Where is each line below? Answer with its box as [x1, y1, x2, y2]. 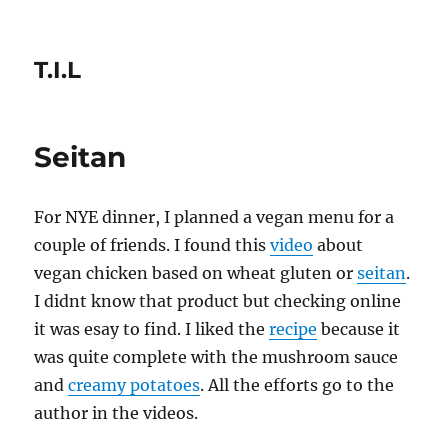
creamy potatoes [68, 375, 201, 395]
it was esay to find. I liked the [34, 319, 270, 339]
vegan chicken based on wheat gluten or [34, 263, 358, 283]
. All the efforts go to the [200, 375, 395, 395]
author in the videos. [34, 403, 199, 423]
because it [317, 319, 401, 339]
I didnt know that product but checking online [34, 291, 402, 311]
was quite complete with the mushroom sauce [34, 347, 399, 367]
